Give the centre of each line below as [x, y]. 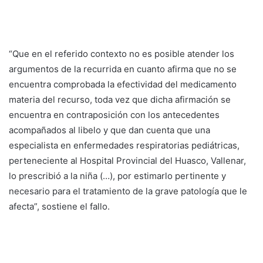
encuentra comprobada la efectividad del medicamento [123, 84]
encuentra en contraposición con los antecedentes [114, 114]
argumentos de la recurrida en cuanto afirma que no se [123, 69]
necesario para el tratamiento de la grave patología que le [128, 191]
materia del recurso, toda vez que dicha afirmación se [120, 99]
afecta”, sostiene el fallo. [59, 206]
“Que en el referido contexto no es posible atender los [122, 53]
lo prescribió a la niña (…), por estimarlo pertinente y [117, 176]
